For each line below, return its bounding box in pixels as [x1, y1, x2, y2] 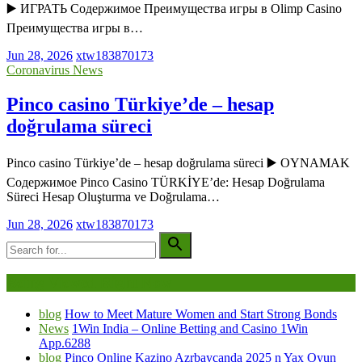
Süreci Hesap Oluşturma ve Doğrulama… [6, 190, 220, 204]
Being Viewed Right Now [6, 273, 172, 291]
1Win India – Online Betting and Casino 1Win [72, 321, 308, 335]
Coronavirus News [6, 63, 103, 78]
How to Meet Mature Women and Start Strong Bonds [65, 306, 337, 321]
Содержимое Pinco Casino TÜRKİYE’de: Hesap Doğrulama [6, 175, 325, 190]
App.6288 [39, 335, 90, 350]
